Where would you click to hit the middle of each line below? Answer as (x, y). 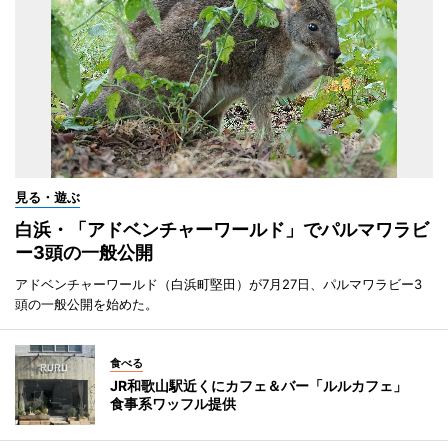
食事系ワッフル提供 (173, 403)
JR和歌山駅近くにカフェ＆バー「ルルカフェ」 (265, 385)
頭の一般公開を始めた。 (86, 303)
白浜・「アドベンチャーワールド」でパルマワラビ (222, 229)
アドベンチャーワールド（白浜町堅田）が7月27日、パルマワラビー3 (218, 283)
